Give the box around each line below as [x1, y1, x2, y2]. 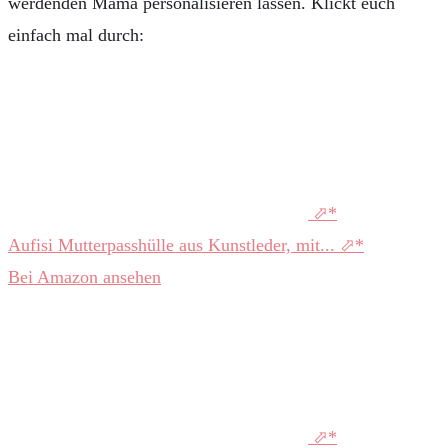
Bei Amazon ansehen [8, 266, 161, 287]
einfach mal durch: [8, 24, 144, 45]
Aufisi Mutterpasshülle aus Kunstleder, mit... [8, 234, 340, 255]
